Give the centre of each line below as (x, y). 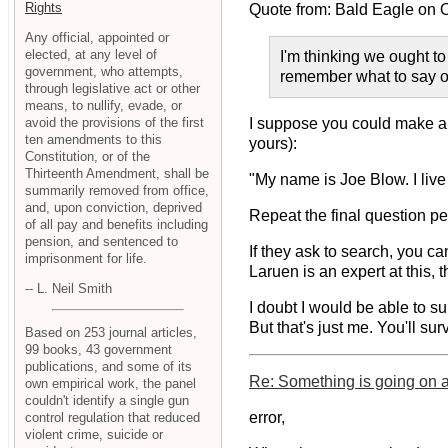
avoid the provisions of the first (114, 122)
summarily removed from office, (117, 190)
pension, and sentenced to (101, 241)
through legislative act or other (112, 88)
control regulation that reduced (112, 418)
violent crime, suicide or (94, 435)
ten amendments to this (93, 139)
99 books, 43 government (98, 350)
